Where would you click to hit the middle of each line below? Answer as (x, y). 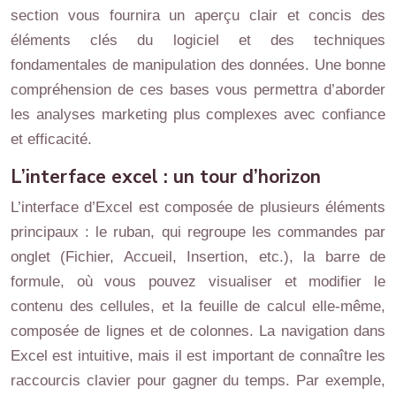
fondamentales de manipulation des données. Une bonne (198, 65)
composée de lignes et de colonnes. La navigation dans (198, 331)
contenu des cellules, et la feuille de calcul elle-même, (198, 306)
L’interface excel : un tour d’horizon (166, 177)
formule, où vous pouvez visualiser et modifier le (198, 282)
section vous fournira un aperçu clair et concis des (198, 15)
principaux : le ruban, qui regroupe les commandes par (198, 232)
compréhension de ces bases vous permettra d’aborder (198, 90)
